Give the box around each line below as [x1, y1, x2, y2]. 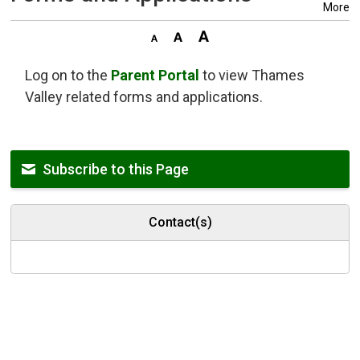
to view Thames [199, 66, 305, 84]
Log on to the [25, 66, 112, 84]
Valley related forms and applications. [25, 88, 264, 105]
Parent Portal [111, 66, 200, 84]
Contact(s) [148, 214, 212, 230]
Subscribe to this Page [43, 160, 190, 178]
